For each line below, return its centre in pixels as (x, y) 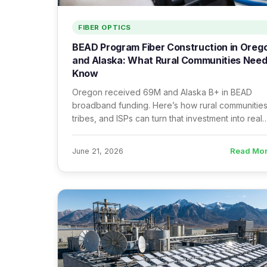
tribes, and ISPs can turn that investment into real (167, 118)
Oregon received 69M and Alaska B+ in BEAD (162, 92)
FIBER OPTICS (105, 27)
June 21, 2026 (98, 151)
